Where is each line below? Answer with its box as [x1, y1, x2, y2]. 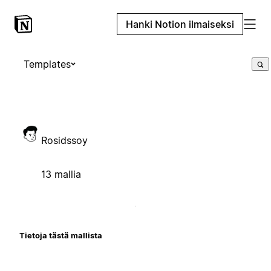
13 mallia [41, 168, 81, 180]
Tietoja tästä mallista [19, 230, 102, 240]
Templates [24, 58, 71, 70]
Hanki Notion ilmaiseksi [126, 18, 234, 30]
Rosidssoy [41, 134, 88, 146]
